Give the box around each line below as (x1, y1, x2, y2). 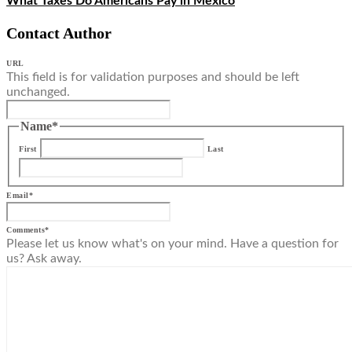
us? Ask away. (6, 251, 82, 265)
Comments (6, 225, 45, 234)
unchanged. (6, 85, 70, 98)
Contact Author (6, 24, 112, 42)
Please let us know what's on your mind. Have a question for (6, 236, 339, 250)
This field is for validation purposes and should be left (6, 70, 299, 83)
